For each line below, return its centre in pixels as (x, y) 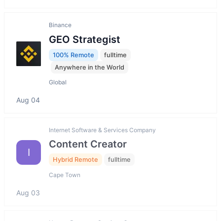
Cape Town (65, 175)
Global (58, 82)
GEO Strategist (85, 39)
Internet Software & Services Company (102, 130)
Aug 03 (28, 192)
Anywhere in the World (90, 67)
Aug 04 (28, 100)
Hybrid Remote (75, 160)
